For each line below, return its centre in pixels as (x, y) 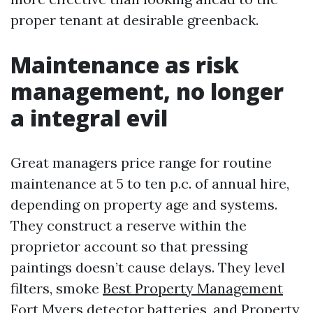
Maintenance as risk (125, 65)
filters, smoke (57, 288)
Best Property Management (193, 288)
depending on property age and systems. (144, 204)
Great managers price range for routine (141, 162)
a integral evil (89, 118)
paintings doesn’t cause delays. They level (148, 267)
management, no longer (147, 91)
